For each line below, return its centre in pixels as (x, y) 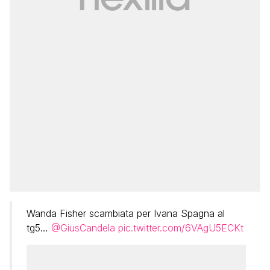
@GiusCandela (83, 228)
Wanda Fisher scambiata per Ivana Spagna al (126, 213)
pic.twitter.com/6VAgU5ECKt (181, 228)
